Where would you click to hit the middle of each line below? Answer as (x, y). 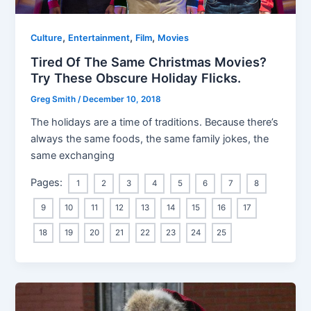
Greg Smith (54, 99)
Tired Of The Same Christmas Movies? (149, 61)
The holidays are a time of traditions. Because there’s (155, 122)
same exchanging (73, 155)
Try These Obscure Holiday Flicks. (136, 77)
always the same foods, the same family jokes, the (150, 138)
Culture (47, 38)
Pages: (48, 183)
